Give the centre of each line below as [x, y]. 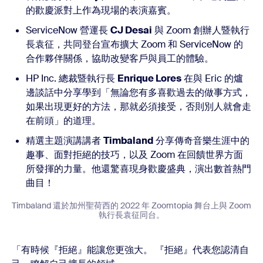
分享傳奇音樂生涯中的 [201, 141]
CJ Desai [131, 31]
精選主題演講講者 [65, 141]
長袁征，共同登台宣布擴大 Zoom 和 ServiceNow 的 [134, 45]
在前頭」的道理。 [63, 121]
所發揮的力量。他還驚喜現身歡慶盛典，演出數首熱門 [139, 169]
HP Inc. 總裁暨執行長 [72, 79]
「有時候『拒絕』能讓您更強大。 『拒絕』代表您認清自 [130, 250]
